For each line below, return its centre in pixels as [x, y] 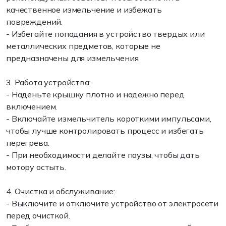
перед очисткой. [38, 216]
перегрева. [28, 143]
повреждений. [35, 22]
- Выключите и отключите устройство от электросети [112, 204]
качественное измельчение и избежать [84, 10]
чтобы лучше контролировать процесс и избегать [105, 131]
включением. [32, 107]
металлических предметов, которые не [83, 46]
